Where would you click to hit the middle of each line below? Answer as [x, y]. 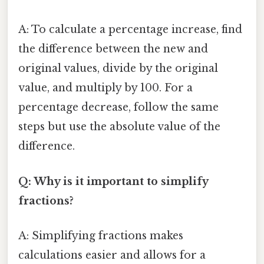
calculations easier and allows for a [112, 255]
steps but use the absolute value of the [119, 127]
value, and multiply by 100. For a [105, 88]
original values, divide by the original [118, 69]
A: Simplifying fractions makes [101, 235]
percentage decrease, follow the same [118, 108]
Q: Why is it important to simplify [113, 181]
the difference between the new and [113, 49]
